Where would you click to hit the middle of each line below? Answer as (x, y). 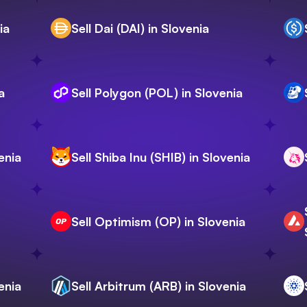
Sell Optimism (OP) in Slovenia (158, 222)
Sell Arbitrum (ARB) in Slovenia (159, 286)
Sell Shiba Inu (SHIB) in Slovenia (161, 157)
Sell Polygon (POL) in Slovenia (157, 93)
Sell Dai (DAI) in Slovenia (140, 28)
